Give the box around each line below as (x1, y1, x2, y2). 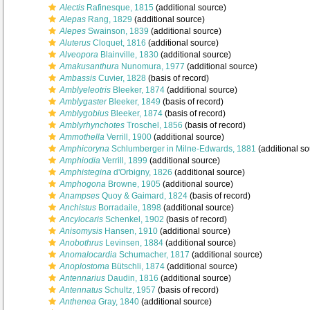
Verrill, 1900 (104, 132, 152, 142)
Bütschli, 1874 (109, 262, 165, 271)
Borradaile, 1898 (96, 203, 161, 212)
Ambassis (60, 73, 96, 83)
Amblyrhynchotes (60, 120, 125, 130)
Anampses (60, 191, 100, 201)
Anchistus (60, 203, 96, 212)
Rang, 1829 (86, 15, 132, 24)
